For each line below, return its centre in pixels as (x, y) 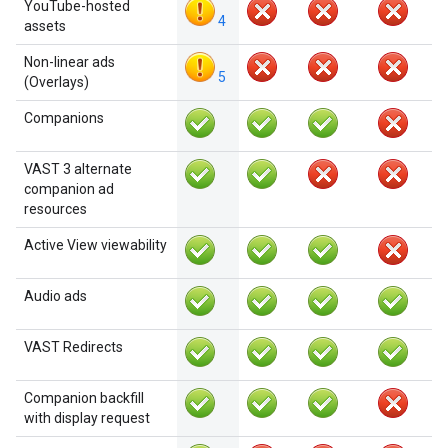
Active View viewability (95, 245)
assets (45, 26)
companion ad (69, 189)
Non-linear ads (69, 62)
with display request (87, 418)
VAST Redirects (73, 347)
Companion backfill (84, 398)
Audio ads (55, 296)
